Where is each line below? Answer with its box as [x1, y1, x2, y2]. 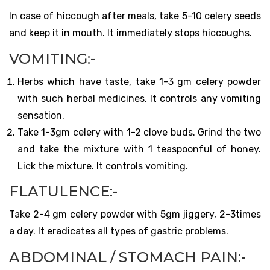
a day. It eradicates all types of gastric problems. [9, 225, 228, 237]
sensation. [17, 109, 64, 121]
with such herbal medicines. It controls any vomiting [17, 92, 261, 104]
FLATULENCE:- [9, 182, 118, 200]
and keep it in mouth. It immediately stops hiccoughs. [9, 27, 252, 39]
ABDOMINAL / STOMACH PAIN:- [9, 248, 246, 266]
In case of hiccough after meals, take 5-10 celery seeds [9, 10, 261, 22]
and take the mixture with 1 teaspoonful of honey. [17, 143, 261, 155]
